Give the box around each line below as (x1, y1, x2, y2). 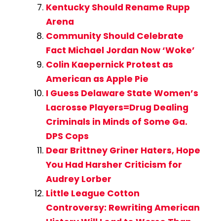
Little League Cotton (45, 187, 140, 200)
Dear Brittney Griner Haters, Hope (45, 145, 200, 157)
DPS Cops (45, 130, 89, 143)
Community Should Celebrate (45, 30, 184, 42)
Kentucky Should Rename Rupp (45, 1, 190, 14)
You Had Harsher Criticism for (45, 159, 182, 171)
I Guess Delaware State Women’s (45, 87, 198, 100)
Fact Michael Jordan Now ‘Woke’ (45, 44, 195, 57)
